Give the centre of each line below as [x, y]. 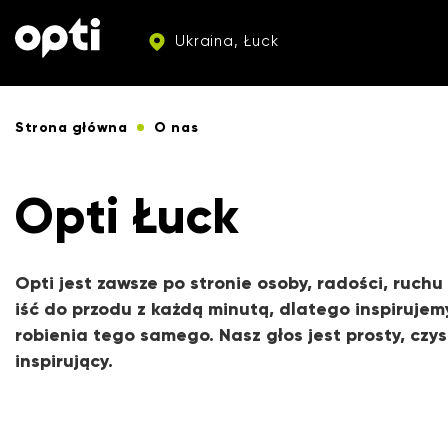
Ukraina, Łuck [224, 40]
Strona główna [71, 127]
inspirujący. [64, 361]
